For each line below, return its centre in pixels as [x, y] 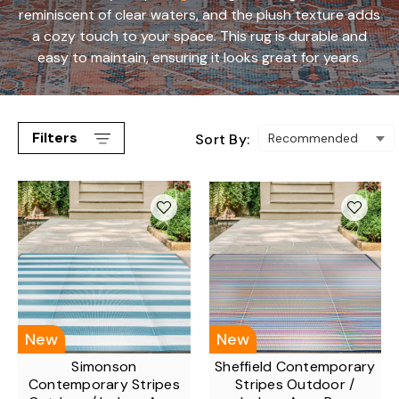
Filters [57, 138]
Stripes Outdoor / [295, 384]
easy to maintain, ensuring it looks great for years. [199, 57]
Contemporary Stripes [104, 384]
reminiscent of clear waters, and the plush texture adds [199, 15]
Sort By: [222, 139]
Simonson [104, 366]
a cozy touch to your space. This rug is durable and [199, 36]
